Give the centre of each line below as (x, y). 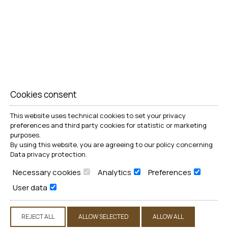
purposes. (25, 135)
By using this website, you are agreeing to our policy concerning (111, 145)
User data (31, 188)
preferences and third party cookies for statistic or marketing (108, 125)
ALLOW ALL (168, 217)
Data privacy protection (48, 154)
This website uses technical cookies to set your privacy (98, 116)
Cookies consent (43, 94)
